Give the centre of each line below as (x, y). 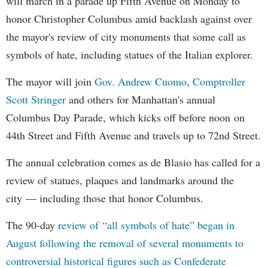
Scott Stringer (37, 99)
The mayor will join (50, 81)
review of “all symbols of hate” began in (146, 225)
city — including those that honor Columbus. (105, 198)
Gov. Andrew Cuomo (141, 81)
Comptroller (219, 81)
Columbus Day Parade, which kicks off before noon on (125, 117)
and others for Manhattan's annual (142, 99)
